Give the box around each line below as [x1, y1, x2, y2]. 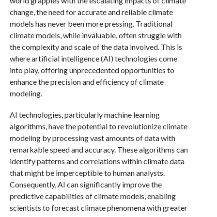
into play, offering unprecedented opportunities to [9, 65, 174, 75]
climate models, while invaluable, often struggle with [9, 30, 182, 40]
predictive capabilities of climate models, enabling [9, 191, 176, 201]
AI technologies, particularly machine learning [9, 109, 160, 119]
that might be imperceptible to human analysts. [9, 168, 165, 177]
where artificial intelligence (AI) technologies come [9, 53, 177, 63]
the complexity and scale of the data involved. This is [9, 42, 182, 51]
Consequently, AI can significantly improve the [9, 179, 162, 189]
